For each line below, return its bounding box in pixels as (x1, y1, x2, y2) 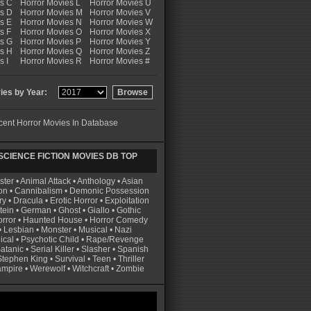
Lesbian (3, 225, 36, 235)
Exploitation (105, 196, 149, 205)
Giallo (87, 205, 110, 215)
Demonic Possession (69, 186, 149, 196)
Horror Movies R (20, 56, 82, 66)
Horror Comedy (90, 215, 148, 225)
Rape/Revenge (86, 235, 144, 244)
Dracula (13, 196, 43, 205)
